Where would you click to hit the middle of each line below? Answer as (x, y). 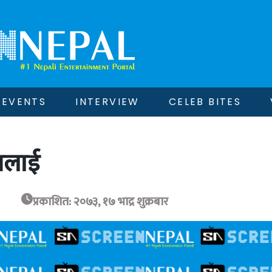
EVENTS (24, 102)
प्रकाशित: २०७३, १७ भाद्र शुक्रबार (100, 202)
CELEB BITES (205, 102)
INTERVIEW (107, 102)
